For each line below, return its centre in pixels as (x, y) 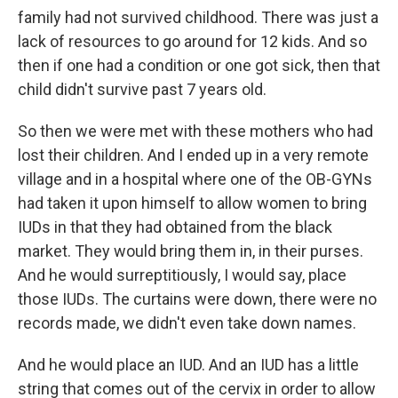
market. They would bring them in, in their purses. (191, 251)
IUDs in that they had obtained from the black (175, 227)
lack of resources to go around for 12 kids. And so (192, 41)
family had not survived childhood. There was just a (198, 17)
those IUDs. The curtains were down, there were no (197, 299)
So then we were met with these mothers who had (195, 131)
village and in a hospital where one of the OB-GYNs (195, 179)
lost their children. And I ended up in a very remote (193, 155)
